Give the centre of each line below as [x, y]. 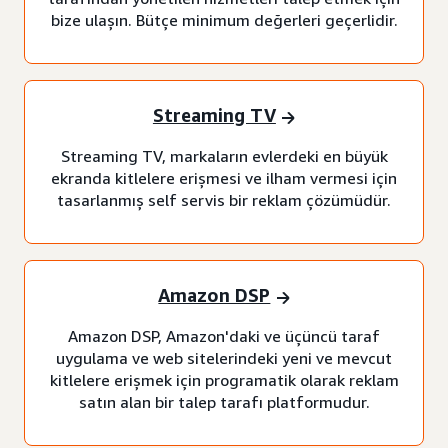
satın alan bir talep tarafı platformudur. [224, 401]
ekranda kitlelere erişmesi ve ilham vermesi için [224, 177]
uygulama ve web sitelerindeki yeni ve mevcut [224, 357]
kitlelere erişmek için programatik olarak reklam [224, 379]
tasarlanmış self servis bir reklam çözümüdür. [224, 199]
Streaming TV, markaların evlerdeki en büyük [224, 155]
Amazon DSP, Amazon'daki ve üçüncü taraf [224, 335]
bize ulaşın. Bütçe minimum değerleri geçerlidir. [224, 19]
